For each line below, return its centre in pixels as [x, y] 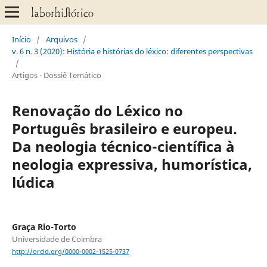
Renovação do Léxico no [97, 110]
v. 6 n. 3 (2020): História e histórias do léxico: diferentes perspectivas [132, 51]
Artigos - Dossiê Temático [56, 75]
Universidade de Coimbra [57, 239]
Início [21, 39]
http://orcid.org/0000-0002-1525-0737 [70, 252]
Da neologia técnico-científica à [123, 146]
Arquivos [61, 39]
